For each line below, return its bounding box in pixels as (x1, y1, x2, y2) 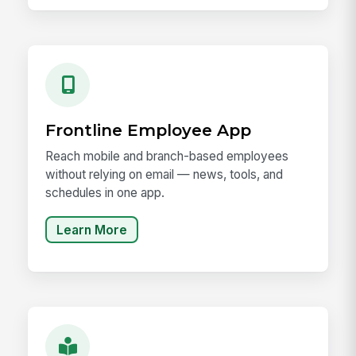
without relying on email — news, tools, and (45, 167, 284, 183)
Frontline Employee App (45, 120, 252, 141)
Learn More (56, 222, 127, 238)
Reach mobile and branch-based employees (45, 149, 289, 164)
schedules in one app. (45, 185, 165, 201)
